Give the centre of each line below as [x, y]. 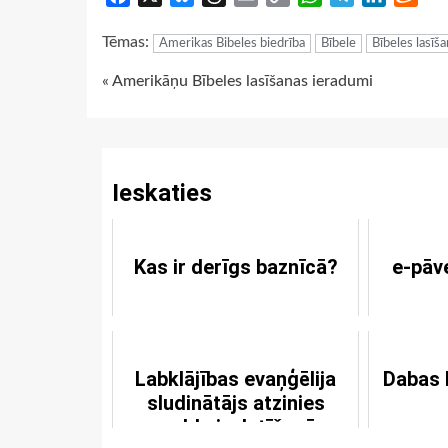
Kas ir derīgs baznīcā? [235, 266]
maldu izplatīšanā [236, 426]
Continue [164, 87]
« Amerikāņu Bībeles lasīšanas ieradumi [237, 80]
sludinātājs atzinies [235, 402]
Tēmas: [127, 41]
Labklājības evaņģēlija [236, 378]
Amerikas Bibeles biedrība [232, 43]
